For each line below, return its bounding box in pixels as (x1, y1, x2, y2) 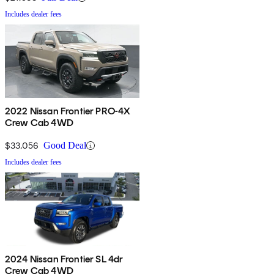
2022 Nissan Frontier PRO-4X (5, 105, 131, 117)
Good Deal (43, 140, 86, 151)
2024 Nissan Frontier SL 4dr (5, 253, 124, 265)
